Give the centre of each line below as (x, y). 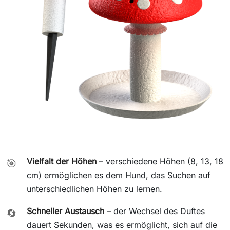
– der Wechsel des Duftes (155, 211)
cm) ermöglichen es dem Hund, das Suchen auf (119, 175)
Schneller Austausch (65, 211)
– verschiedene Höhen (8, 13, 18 (160, 161)
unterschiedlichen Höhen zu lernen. (94, 189)
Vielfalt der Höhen (62, 161)
